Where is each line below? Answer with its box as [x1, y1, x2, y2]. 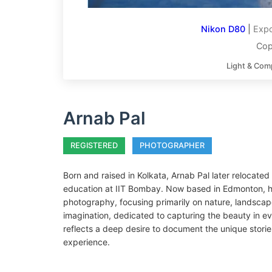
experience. [63, 237, 110, 247]
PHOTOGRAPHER [140, 141, 205, 150]
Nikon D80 [201, 24, 245, 34]
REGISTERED [70, 141, 118, 150]
